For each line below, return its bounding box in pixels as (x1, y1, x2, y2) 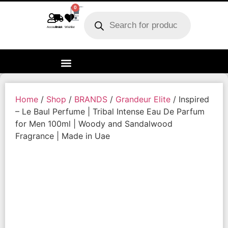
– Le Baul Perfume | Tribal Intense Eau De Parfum (15, 106, 205, 117)
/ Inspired (170, 94, 209, 104)
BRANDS (74, 94, 107, 104)
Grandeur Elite (116, 94, 170, 104)
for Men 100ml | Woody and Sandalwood (15, 118, 173, 129)
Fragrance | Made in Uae (15, 130, 110, 141)
